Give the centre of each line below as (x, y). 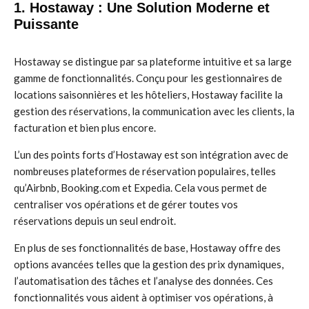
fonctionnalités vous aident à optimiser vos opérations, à (143, 297)
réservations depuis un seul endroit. (95, 221)
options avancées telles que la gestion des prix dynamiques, (149, 264)
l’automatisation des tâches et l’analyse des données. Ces (143, 281)
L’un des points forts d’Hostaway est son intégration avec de (151, 154)
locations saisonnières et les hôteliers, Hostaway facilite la (148, 94)
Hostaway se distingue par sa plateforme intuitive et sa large (153, 61)
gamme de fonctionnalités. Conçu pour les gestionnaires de (148, 78)
